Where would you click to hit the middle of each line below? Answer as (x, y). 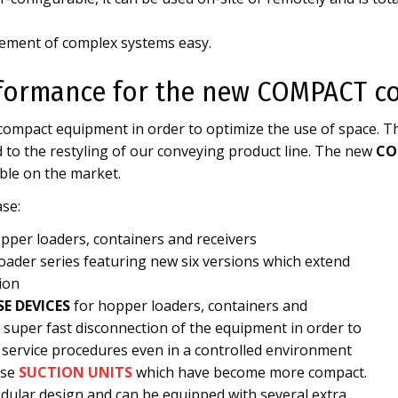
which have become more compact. (250, 372)
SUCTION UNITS (76, 372)
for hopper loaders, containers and (189, 306)
